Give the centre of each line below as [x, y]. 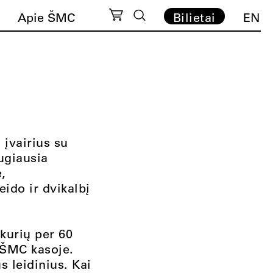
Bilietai [194, 17]
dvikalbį [66, 188]
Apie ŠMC [47, 17]
